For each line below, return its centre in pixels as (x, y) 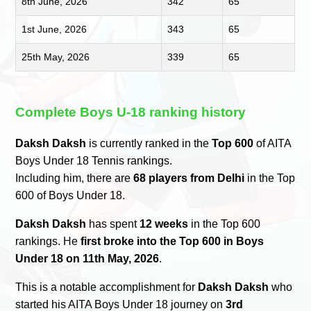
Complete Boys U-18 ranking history (131, 112)
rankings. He (48, 242)
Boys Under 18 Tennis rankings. (94, 161)
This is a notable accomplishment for (107, 287)
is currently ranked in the (149, 144)
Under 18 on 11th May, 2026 (87, 259)
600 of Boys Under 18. (70, 196)
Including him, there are (75, 178)
